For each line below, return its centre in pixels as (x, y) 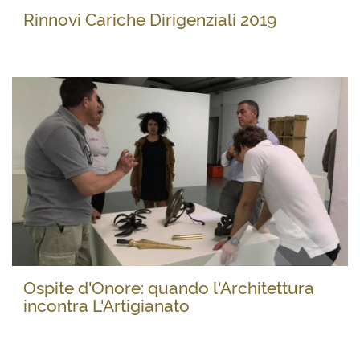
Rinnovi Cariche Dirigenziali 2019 (149, 20)
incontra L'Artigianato (106, 307)
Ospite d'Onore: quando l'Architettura (168, 289)
